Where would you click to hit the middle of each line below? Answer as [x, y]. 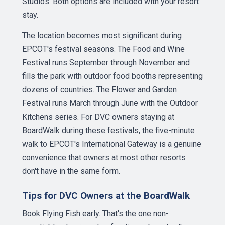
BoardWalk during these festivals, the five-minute [108, 130]
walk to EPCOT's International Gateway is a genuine [112, 144]
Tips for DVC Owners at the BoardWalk [106, 196]
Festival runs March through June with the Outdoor [110, 103]
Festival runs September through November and [106, 63]
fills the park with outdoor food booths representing [113, 76]
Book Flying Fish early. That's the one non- [95, 214]
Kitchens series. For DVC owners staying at [98, 117]
